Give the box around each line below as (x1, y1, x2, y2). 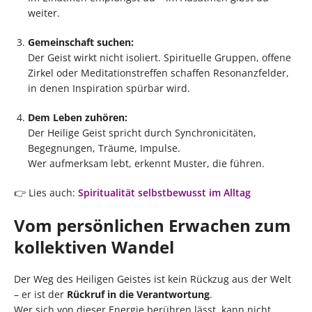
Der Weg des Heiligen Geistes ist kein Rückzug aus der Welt (14, 272, 291, 286)
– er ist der (14, 287, 67, 301)
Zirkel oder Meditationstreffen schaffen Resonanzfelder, (28, 65, 289, 79)
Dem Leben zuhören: (28, 110, 127, 124)
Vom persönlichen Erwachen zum (14, 213, 291, 237)
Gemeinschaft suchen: (28, 35, 134, 49)
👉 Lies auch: (14, 185, 78, 199)
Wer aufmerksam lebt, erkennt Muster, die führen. (28, 156, 265, 170)
